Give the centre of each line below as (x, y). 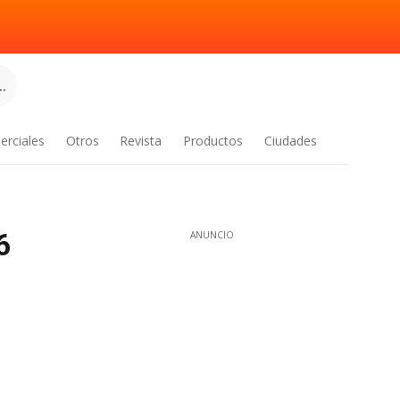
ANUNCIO (212, 235)
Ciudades (290, 141)
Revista (141, 141)
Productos (213, 141)
